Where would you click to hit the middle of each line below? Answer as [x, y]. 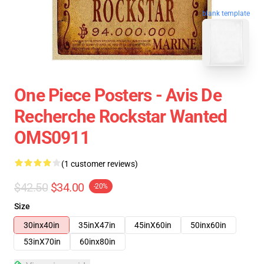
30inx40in [42, 225]
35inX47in [97, 225]
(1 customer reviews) [100, 164]
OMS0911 [52, 138]
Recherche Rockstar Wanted [121, 116]
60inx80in [98, 242]
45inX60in [153, 225]
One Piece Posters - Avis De [118, 95]
